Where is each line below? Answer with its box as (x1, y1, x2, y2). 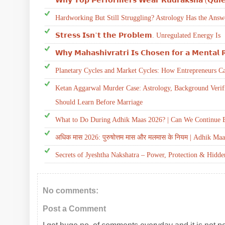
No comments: (43, 186, 98, 195)
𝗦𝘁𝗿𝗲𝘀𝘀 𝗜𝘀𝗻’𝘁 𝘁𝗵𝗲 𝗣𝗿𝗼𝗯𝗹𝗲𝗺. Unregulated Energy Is (55, 32, 220, 39)
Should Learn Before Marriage (55, 98, 143, 106)
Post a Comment (43, 204, 106, 213)
